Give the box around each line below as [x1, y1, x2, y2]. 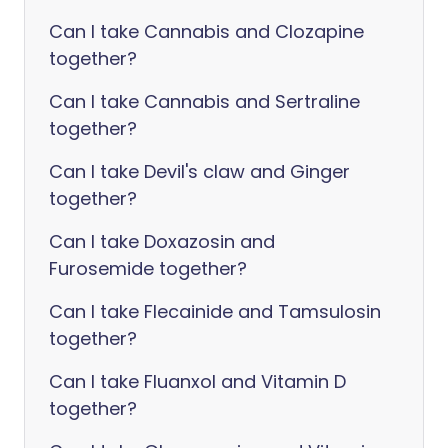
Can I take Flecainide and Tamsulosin [49, 299, 381, 324]
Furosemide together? [49, 256, 247, 281]
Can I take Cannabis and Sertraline [49, 89, 360, 114]
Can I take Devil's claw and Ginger [49, 159, 350, 184]
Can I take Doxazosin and [49, 229, 275, 254]
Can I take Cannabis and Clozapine [49, 19, 364, 44]
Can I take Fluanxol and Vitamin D [49, 369, 346, 394]
